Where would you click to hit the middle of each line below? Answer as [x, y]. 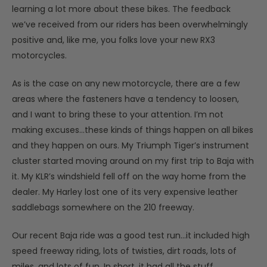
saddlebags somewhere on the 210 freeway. [103, 207]
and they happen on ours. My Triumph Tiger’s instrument [131, 145]
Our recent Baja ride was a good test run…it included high [131, 235]
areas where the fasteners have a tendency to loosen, [125, 99]
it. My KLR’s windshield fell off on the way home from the [129, 176]
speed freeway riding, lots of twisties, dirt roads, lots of [124, 251]
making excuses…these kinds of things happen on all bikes [133, 130]
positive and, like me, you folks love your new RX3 [114, 40]
